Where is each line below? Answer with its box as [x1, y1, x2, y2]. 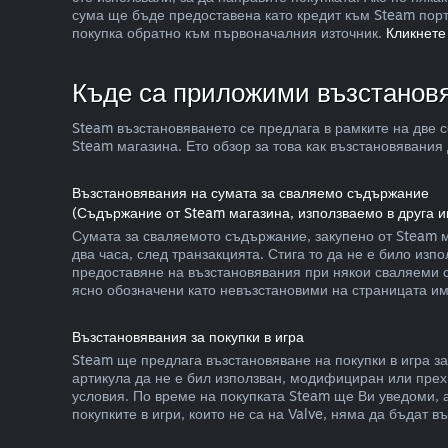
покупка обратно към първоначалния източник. [72, 24, 386, 41]
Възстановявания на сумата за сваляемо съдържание [72, 184, 429, 201]
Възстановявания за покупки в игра [72, 328, 304, 345]
